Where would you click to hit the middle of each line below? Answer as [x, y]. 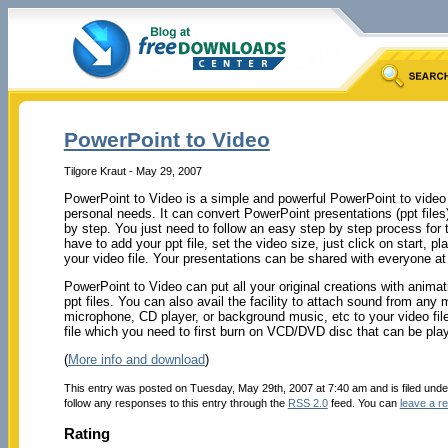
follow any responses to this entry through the [175, 402]
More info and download [136, 359]
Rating [86, 433]
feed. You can [363, 402]
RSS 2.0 [307, 402]
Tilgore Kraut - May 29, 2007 [132, 170]
